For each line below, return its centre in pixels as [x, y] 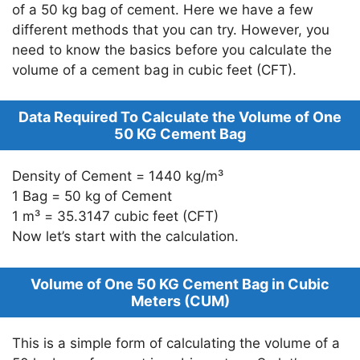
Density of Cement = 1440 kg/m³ [118, 176]
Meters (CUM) [180, 301]
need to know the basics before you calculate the [172, 49]
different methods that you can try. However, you [171, 29]
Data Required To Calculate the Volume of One [180, 117]
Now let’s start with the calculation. [125, 237]
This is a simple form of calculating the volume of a [176, 343]
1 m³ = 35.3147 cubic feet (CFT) [115, 217]
